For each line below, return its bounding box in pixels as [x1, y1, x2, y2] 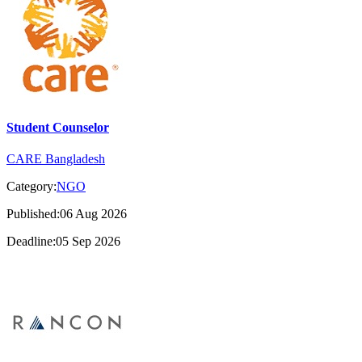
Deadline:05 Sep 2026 [6, 234, 120, 248]
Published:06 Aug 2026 [6, 206, 127, 221]
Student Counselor [6, 120, 109, 134]
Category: [6, 179, 57, 193]
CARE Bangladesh [6, 151, 105, 166]
